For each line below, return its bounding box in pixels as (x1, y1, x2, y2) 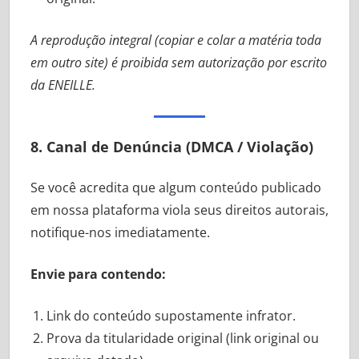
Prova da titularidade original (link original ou (46, 329, 319, 347)
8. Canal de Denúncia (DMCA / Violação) (30, 136, 313, 156)
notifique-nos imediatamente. (30, 223, 210, 241)
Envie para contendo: (30, 264, 166, 283)
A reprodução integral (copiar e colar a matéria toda (30, 30, 321, 49)
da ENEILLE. (30, 75, 95, 94)
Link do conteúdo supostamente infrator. (46, 306, 296, 325)
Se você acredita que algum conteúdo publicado (30, 178, 321, 196)
